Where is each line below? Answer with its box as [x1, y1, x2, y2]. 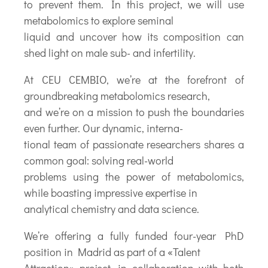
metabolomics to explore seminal [24, 13, 174, 28]
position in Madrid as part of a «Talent [24, 244, 201, 259]
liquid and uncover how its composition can [24, 29, 244, 44]
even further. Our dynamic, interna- [24, 120, 184, 135]
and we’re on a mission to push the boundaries [24, 104, 244, 119]
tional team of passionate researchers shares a [24, 136, 244, 151]
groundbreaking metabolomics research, [24, 88, 211, 103]
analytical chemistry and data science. [24, 201, 200, 216]
